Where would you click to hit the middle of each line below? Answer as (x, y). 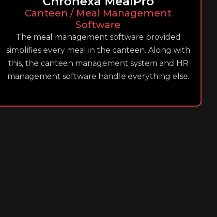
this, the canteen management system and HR (98, 63)
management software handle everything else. (98, 76)
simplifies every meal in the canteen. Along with (98, 50)
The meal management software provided (98, 37)
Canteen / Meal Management (98, 13)
